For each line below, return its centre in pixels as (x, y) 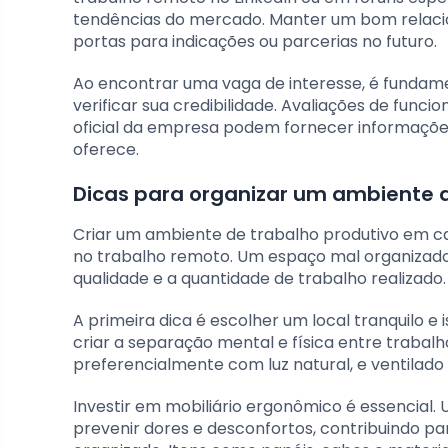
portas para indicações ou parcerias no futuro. (255, 41)
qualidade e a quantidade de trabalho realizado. (259, 278)
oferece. (106, 149)
